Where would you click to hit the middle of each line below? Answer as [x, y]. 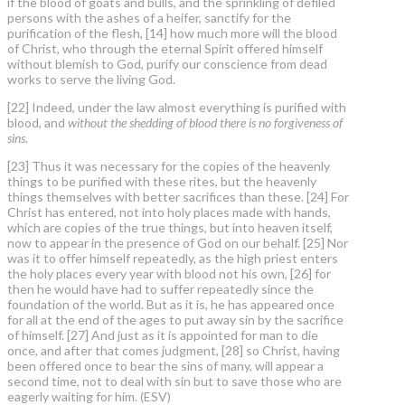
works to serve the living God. [91, 80]
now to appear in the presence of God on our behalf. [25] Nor [178, 243]
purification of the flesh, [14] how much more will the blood [172, 33]
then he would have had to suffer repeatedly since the [160, 289]
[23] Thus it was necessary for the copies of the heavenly [169, 166]
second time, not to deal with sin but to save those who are [174, 381]
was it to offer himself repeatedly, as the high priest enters [173, 259]
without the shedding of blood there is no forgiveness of [205, 123]
